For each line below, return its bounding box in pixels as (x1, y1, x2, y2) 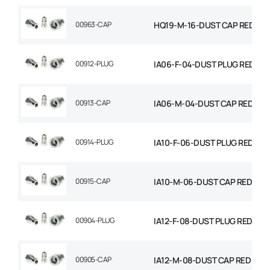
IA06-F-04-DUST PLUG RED (154, 58, 255, 71)
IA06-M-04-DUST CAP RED (154, 98, 253, 110)
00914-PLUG (75, 137, 113, 148)
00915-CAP (75, 176, 110, 187)
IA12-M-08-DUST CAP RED (154, 254, 251, 266)
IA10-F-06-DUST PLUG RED (154, 137, 254, 149)
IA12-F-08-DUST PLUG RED (154, 215, 253, 227)
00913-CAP (75, 98, 110, 108)
